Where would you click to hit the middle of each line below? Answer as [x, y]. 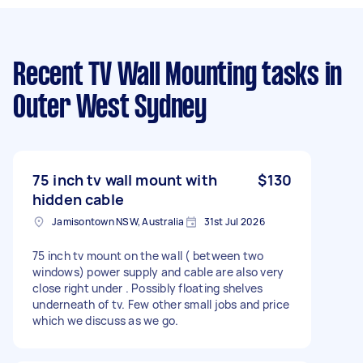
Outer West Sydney [110, 108]
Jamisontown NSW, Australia [118, 221]
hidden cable [78, 199]
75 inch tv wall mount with [125, 179]
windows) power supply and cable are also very [158, 271]
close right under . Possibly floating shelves [148, 288]
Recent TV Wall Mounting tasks [166, 76]
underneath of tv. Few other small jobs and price [161, 304]
